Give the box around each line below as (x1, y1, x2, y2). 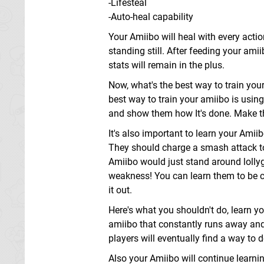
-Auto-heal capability (108, 11, 193, 22)
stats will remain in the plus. (108, 60, 225, 71)
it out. (108, 184, 132, 196)
